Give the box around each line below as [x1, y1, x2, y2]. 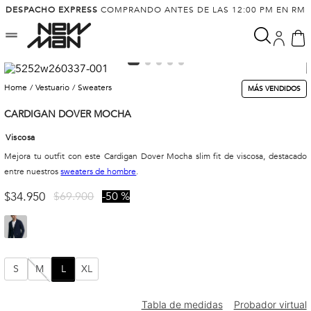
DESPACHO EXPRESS [6, 4, 98, 15]
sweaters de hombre [60, 165, 137, 177]
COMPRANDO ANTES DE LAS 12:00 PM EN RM [98, 4, 305, 15]
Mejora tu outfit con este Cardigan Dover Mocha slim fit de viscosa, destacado [4, 150, 307, 162]
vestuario [40, 81, 70, 93]
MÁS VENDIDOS [247, 84, 301, 94]
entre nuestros [4, 165, 61, 177]
